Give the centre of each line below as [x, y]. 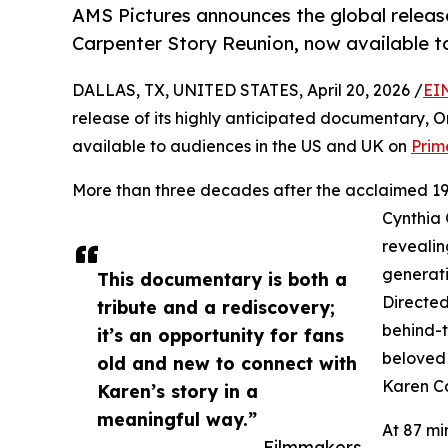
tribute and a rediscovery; [216, 307]
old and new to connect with [227, 363]
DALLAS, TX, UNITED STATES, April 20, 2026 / [247, 90]
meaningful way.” [177, 419]
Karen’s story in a [177, 391]
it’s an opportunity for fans [220, 335]
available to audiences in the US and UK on [241, 146]
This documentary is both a [222, 279]
